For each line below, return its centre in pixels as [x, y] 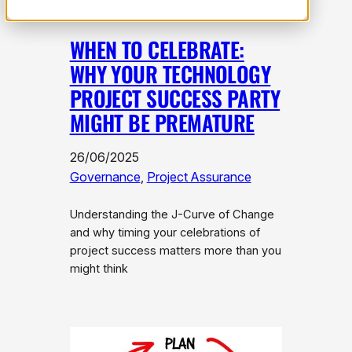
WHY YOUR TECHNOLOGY [170, 73]
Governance [105, 176]
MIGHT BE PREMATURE [162, 122]
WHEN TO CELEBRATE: [157, 49]
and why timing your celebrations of [165, 232]
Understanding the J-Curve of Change [172, 214]
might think [99, 268]
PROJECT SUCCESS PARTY [175, 98]
